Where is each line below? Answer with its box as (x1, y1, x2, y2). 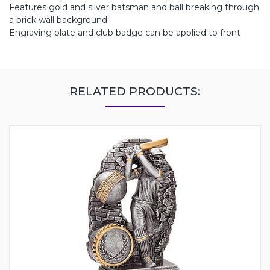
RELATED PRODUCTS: (69, 83, 201, 98)
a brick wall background (9, 14, 107, 25)
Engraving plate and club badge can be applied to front (9, 27, 240, 38)
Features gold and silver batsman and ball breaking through (9, 1, 259, 13)
